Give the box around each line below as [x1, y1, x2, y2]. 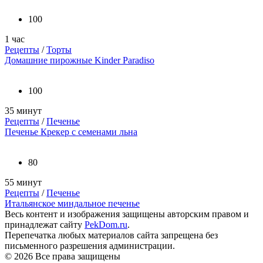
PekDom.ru [85, 220, 127, 230]
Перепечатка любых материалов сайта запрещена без [5, 230, 218, 241]
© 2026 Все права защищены [5, 251, 120, 262]
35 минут [5, 106, 42, 116]
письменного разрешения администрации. [5, 241, 175, 251]
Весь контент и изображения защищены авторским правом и [5, 209, 249, 220]
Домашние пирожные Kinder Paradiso [5, 55, 154, 66]
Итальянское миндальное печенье [5, 198, 140, 209]
